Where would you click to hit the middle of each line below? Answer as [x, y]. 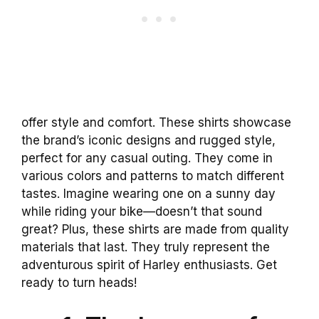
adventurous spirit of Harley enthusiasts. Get [149, 265]
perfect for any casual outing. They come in [147, 158]
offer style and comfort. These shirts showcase [156, 123]
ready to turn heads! [79, 283]
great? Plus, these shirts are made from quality [155, 230]
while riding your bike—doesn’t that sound [142, 212]
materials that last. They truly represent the [146, 247]
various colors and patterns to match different [153, 176]
